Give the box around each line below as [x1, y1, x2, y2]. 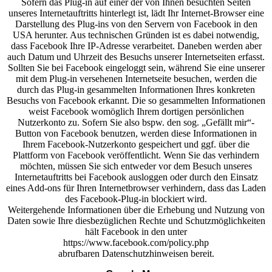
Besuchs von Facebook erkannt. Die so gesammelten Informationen [7, 95, 265, 106]
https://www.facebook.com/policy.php [63, 237, 209, 248]
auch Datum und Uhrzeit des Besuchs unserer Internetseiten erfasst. [7, 52, 265, 62]
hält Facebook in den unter [85, 226, 187, 237]
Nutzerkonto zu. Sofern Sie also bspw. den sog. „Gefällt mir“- [18, 117, 254, 127]
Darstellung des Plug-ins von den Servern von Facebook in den [15, 19, 257, 29]
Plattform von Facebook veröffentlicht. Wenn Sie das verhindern [13, 150, 259, 160]
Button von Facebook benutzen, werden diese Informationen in [15, 128, 257, 138]
